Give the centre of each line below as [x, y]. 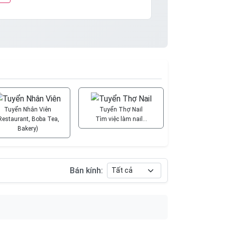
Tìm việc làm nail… [121, 119]
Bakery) [28, 129]
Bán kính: [86, 171]
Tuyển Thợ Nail [121, 110]
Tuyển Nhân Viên [28, 110]
